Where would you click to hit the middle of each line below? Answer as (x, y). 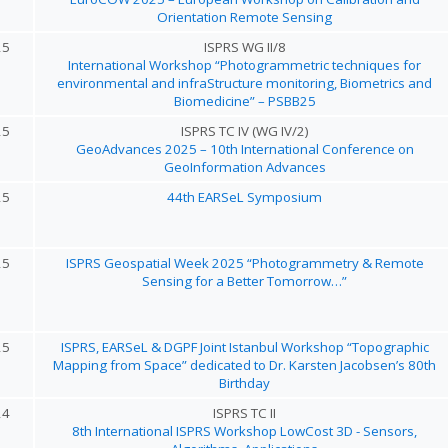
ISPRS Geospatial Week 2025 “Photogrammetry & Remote (244, 263)
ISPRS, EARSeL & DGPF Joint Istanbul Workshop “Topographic (244, 347)
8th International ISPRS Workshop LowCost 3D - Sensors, (244, 431)
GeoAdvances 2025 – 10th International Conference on (244, 149)
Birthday (244, 383)
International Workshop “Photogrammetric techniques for (244, 65)
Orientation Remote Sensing (244, 17)
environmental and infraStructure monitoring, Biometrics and (244, 83)
